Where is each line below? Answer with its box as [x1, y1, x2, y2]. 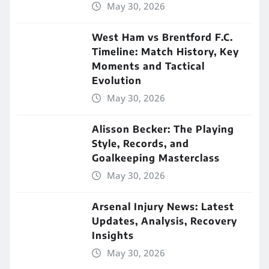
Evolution [92, 74, 142, 87]
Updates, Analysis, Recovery [92, 215, 237, 228]
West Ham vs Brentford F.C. [92, 31, 233, 44]
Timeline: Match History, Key [92, 46, 239, 58]
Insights [92, 229, 134, 242]
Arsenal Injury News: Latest [92, 201, 234, 213]
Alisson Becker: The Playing [92, 123, 234, 136]
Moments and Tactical [92, 60, 205, 73]
